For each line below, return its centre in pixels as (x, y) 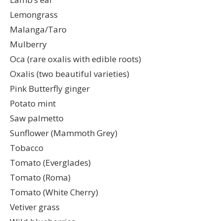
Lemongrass (34, 14)
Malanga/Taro (38, 29)
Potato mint (33, 103)
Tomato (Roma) (40, 177)
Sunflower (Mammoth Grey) (64, 133)
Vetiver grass (35, 207)
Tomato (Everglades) (50, 162)
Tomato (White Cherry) (54, 192)
